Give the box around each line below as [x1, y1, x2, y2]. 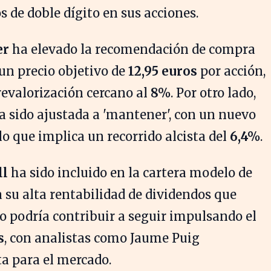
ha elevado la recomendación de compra [9, 42, 255, 57]
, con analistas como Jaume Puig [4, 230, 200, 246]
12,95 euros [128, 64, 197, 79]
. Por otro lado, [171, 85, 256, 100]
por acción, [197, 64, 266, 79]
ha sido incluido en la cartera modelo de [8, 165, 252, 180]
